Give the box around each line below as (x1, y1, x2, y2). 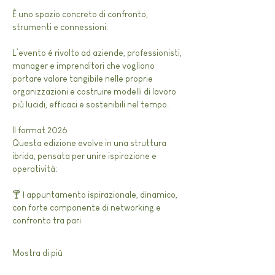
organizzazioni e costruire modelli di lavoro (12, 87, 178, 96)
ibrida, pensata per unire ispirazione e (12, 151, 158, 161)
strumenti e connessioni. (12, 22, 108, 32)
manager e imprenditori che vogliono (12, 61, 157, 71)
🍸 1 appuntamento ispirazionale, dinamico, (12, 190, 179, 199)
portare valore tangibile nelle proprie (12, 74, 155, 83)
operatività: (12, 164, 58, 174)
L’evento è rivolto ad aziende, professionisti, (12, 48, 184, 58)
